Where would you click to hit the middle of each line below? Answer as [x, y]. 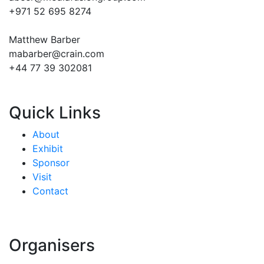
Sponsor [51, 163]
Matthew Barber [44, 39]
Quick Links [55, 113]
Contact [50, 191]
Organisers [52, 245]
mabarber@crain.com [57, 54]
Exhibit [48, 148]
